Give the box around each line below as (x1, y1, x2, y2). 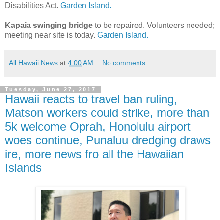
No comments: (102, 58, 148, 67)
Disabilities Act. (5, 1, 60, 10)
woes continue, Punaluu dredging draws (5, 133, 211, 147)
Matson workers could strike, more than (5, 106, 209, 119)
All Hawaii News (9, 58, 58, 67)
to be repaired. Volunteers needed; (95, 21, 215, 29)
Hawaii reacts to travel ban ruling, (5, 92, 177, 106)
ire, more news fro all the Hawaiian (5, 147, 184, 161)
